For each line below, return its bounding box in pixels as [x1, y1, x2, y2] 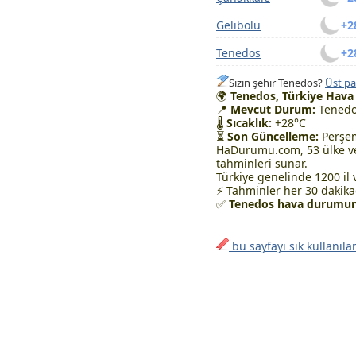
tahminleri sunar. [216, 156, 308, 171]
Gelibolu [216, 17, 261, 33]
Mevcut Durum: [230, 102, 315, 117]
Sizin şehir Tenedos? [229, 75, 325, 90]
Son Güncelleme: [227, 129, 319, 144]
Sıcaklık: [226, 115, 272, 130]
